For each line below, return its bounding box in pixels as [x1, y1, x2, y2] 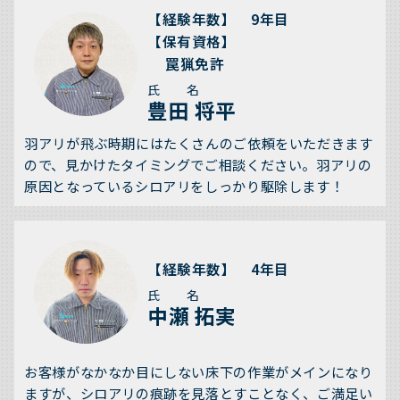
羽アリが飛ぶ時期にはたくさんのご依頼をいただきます [24, 133, 373, 154]
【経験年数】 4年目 [146, 259, 290, 280]
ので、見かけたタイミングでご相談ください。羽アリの [24, 154, 372, 175]
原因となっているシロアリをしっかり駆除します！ [24, 176, 345, 196]
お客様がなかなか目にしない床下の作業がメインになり [24, 361, 373, 381]
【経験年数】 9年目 [146, 8, 290, 29]
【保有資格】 [146, 30, 237, 52]
